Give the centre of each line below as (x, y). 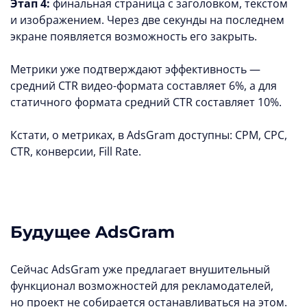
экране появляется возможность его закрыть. (134, 37)
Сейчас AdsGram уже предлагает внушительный (140, 270)
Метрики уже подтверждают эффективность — (135, 70)
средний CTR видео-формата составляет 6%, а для (144, 86)
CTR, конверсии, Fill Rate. (76, 152)
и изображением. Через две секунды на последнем (147, 20)
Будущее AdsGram (93, 232)
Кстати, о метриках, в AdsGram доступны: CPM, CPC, (149, 135)
